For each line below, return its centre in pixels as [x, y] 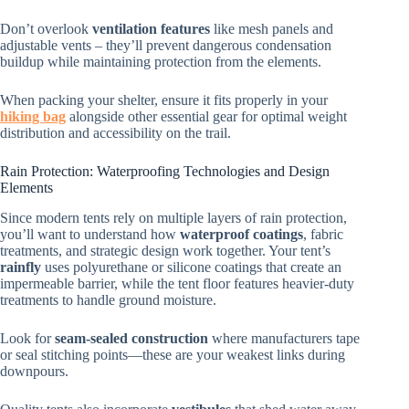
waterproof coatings [241, 235]
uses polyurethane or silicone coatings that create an [191, 267]
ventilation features [151, 29]
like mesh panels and [272, 29]
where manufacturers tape [284, 339]
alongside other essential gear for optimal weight [206, 117]
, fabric [323, 235]
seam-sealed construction [131, 339]
